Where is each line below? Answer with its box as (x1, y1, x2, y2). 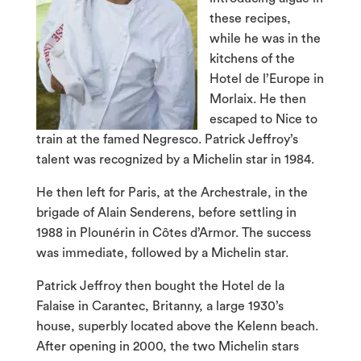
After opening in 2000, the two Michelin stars (35, 340, 299, 354)
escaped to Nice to (209, 113, 317, 127)
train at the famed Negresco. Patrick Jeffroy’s (35, 133, 298, 147)
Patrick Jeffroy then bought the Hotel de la (35, 280, 284, 293)
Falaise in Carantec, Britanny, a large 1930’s (35, 300, 284, 313)
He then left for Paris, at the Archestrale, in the (35, 186, 308, 200)
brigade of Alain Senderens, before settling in (35, 206, 297, 220)
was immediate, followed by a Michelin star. (35, 247, 288, 260)
